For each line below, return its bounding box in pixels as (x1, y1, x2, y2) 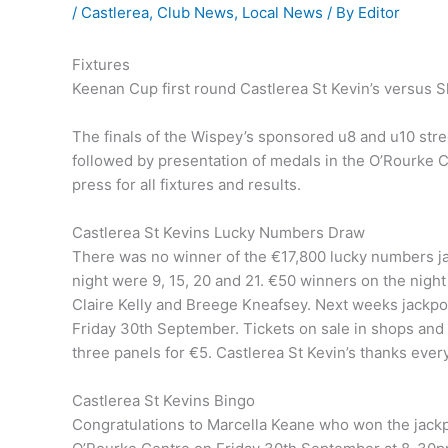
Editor (358, 3, 400, 23)
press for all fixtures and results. (72, 175, 301, 195)
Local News (242, 3, 323, 23)
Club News (157, 3, 234, 23)
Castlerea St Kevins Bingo (72, 391, 255, 411)
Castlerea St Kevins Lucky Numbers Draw (72, 223, 365, 243)
